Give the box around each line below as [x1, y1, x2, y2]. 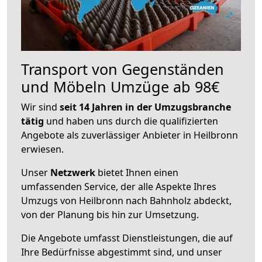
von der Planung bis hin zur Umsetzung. [21, 208, 199, 221]
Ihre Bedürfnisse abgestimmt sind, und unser [21, 245, 222, 258]
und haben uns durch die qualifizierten [44, 114, 218, 127]
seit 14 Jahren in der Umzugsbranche [60, 100, 231, 113]
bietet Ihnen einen [95, 166, 178, 179]
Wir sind [21, 100, 60, 113]
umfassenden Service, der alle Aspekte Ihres [21, 180, 216, 193]
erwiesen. [21, 142, 64, 156]
